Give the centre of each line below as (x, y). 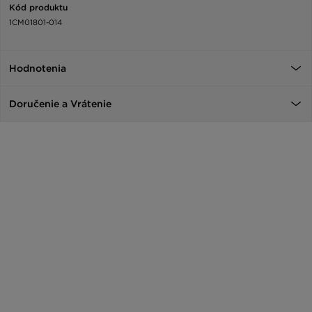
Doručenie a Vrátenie (60, 103)
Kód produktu (38, 7)
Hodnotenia (38, 68)
